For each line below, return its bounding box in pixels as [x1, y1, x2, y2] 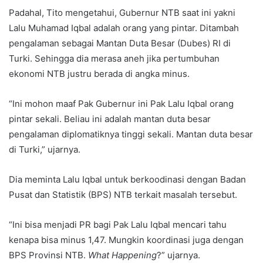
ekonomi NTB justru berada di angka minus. [9, 68, 190, 79]
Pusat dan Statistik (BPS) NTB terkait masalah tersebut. [9, 188, 237, 200]
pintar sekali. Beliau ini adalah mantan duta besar [9, 113, 211, 124]
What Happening [88, 249, 157, 261]
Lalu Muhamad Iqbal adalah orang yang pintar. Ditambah [9, 22, 239, 33]
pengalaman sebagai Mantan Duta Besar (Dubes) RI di [9, 37, 231, 49]
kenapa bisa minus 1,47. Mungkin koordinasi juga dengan [9, 234, 244, 245]
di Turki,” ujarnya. [9, 143, 80, 155]
